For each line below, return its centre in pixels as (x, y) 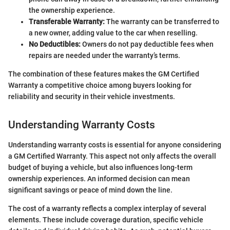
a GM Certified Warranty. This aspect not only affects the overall (112, 156)
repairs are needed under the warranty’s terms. (104, 56)
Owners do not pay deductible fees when (147, 44)
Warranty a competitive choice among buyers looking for (100, 85)
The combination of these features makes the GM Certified (104, 74)
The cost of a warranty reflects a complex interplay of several (107, 208)
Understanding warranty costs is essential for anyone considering (115, 145)
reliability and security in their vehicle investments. (92, 97)
